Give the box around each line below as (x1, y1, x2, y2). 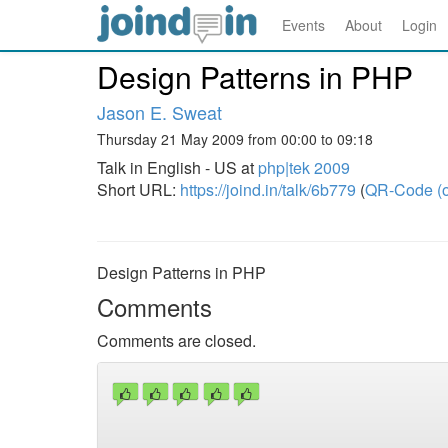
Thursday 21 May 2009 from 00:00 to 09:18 (97, 129, 373, 149)
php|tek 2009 (258, 156, 350, 179)
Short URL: (97, 178, 180, 201)
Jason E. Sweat (97, 99, 222, 125)
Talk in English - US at (97, 156, 258, 179)
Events (282, 15, 325, 35)
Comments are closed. (97, 329, 256, 352)
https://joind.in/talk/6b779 (180, 178, 356, 201)
